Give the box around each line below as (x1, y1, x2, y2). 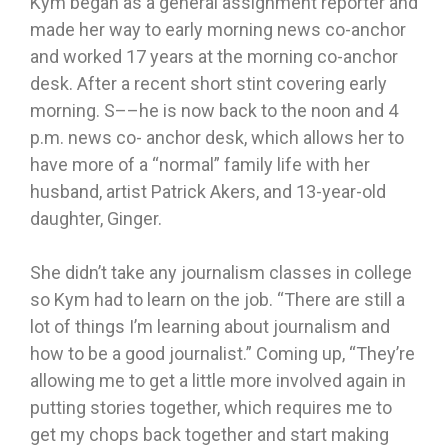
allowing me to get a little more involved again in (30, 370, 406, 392)
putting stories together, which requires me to (30, 397, 392, 419)
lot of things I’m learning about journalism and (30, 316, 390, 338)
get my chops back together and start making (30, 424, 389, 446)
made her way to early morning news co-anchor (30, 19, 406, 41)
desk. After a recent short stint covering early (30, 73, 387, 95)
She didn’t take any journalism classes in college (30, 262, 412, 284)
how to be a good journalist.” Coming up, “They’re (30, 343, 415, 365)
